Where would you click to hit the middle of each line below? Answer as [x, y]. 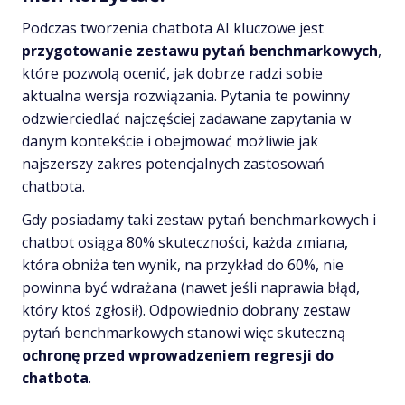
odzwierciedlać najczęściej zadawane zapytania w [186, 118]
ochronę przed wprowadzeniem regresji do [178, 355]
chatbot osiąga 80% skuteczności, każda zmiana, [185, 242]
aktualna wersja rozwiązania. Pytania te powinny [186, 95]
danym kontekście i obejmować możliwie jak [170, 141]
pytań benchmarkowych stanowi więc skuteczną [184, 332]
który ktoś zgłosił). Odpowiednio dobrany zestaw [186, 310]
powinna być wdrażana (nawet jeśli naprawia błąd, [191, 287]
